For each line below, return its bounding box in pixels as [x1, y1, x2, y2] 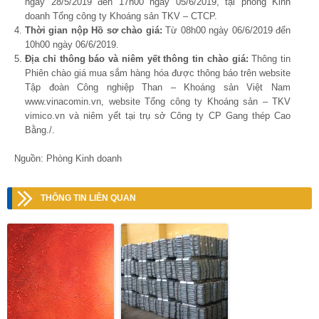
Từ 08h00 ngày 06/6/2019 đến [162, 25, 291, 36]
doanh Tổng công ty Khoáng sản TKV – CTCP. [25, 11, 217, 21]
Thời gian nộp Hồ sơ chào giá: [25, 25, 162, 36]
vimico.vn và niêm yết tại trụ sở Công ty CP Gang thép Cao [25, 110, 291, 121]
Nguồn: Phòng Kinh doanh [14, 153, 122, 164]
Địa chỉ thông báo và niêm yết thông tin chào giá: [25, 53, 249, 64]
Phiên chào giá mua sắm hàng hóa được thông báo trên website [25, 68, 291, 78]
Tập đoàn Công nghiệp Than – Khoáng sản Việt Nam [25, 82, 291, 93]
